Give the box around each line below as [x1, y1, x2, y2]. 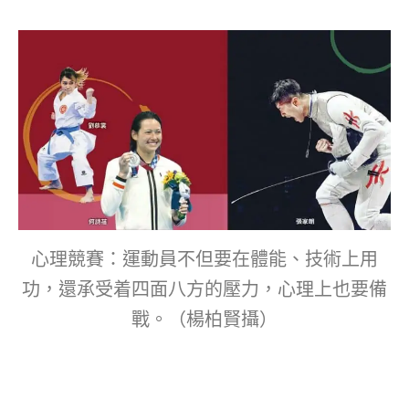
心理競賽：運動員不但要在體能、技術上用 [31, 248, 378, 271]
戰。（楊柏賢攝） [131, 309, 278, 331]
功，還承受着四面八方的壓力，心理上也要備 [22, 278, 387, 301]
